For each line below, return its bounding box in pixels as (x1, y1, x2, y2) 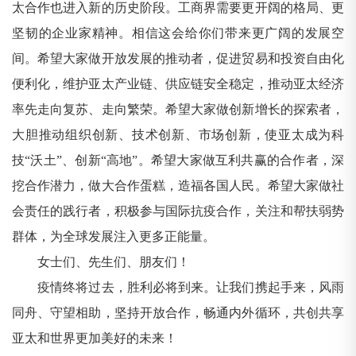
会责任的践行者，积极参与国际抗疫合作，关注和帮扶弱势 (12, 204, 344, 219)
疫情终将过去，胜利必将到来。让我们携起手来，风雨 (12, 281, 344, 295)
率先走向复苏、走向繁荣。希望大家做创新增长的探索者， (12, 103, 344, 117)
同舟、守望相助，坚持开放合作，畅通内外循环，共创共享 (12, 306, 344, 320)
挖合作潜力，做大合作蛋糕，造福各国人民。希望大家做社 (12, 179, 344, 193)
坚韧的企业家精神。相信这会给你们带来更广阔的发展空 (12, 26, 344, 41)
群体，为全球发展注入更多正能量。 (12, 230, 215, 244)
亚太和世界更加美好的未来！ (12, 331, 177, 346)
